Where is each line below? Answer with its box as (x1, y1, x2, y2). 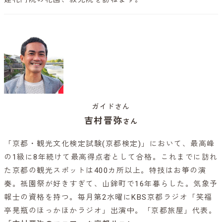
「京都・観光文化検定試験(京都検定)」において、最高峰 (4, 139, 215, 148)
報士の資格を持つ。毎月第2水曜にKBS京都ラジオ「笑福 (4, 192, 213, 202)
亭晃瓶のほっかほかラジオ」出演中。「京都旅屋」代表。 (4, 206, 217, 215)
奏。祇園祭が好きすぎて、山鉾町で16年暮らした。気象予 (4, 179, 218, 188)
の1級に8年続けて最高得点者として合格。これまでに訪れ (4, 152, 218, 162)
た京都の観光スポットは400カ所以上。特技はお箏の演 (4, 166, 206, 175)
